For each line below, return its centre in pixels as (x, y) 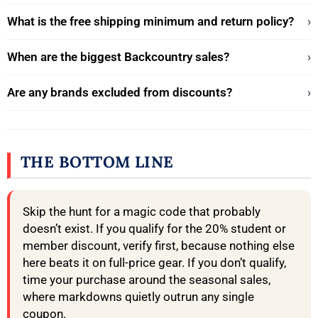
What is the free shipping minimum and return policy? (150, 22)
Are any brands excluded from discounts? (120, 93)
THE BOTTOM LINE (97, 162)
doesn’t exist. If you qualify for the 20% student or (154, 229)
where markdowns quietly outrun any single (138, 297)
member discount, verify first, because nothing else (159, 246)
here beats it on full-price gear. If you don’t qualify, (154, 263)
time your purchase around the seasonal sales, (147, 280)
